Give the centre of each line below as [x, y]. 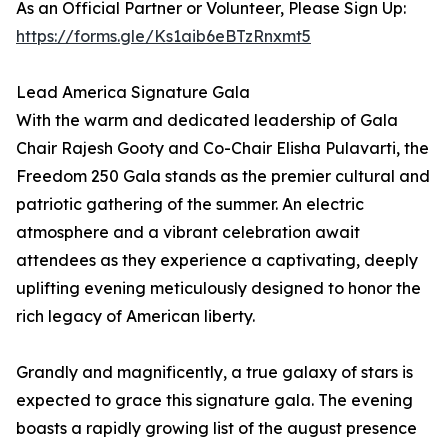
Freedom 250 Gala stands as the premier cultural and [223, 176]
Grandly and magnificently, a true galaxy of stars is [214, 372]
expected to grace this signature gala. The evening [214, 400]
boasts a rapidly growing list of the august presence [216, 428]
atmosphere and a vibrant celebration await [188, 232]
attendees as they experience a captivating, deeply [217, 260]
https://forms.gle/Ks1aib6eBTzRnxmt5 [163, 36]
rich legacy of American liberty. [135, 316]
